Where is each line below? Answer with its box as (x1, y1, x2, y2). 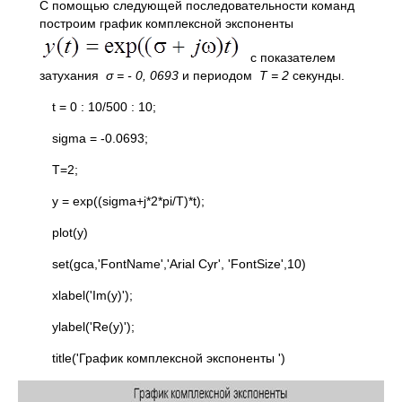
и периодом (179, 68, 259, 83)
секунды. (293, 68, 345, 83)
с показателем (243, 50, 336, 65)
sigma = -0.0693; (51, 131, 148, 145)
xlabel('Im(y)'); (51, 288, 133, 302)
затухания (39, 68, 106, 83)
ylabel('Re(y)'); (51, 319, 135, 334)
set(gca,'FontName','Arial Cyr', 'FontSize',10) (51, 257, 306, 271)
